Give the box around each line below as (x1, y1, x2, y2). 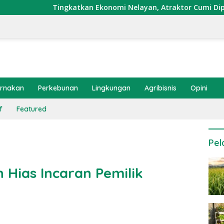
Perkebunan (38, 83, 78, 92)
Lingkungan (92, 83, 130, 92)
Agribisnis (144, 83, 176, 92)
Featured (16, 104, 46, 113)
